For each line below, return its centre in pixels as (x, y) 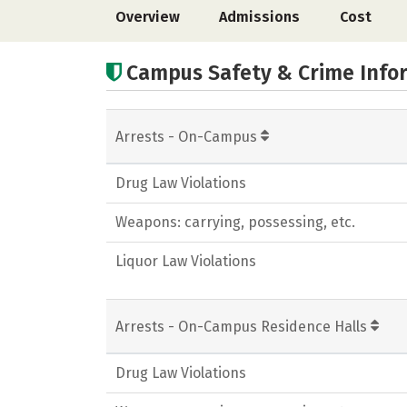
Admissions (260, 17)
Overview (148, 17)
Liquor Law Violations (186, 261)
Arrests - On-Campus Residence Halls (243, 327)
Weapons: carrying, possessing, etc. (235, 222)
